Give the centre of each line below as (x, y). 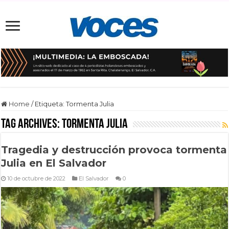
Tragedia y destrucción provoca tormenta (114, 150)
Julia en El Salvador (54, 163)
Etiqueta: (51, 104)
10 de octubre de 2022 (37, 178)
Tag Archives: (32, 124)
